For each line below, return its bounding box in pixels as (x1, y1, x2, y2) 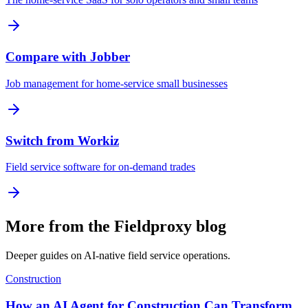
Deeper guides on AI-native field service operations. (5, 250, 230, 262)
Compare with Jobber (5, 49, 130, 65)
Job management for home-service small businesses (5, 77, 228, 89)
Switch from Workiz (5, 133, 119, 148)
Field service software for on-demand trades (5, 161, 195, 173)
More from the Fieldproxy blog (5, 217, 226, 236)
